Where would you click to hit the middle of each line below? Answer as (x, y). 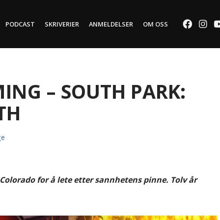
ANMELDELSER (111, 24)
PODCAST (20, 24)
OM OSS (155, 24)
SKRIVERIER (62, 24)
